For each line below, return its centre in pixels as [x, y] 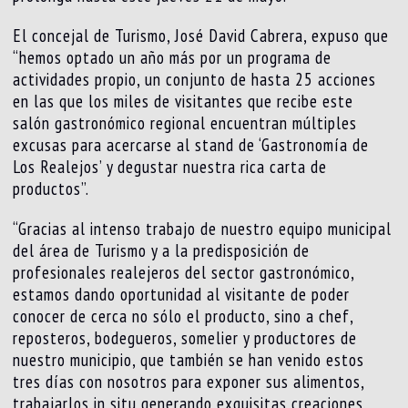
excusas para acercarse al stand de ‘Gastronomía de [191, 145]
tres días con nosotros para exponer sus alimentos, [189, 382]
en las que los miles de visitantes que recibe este [184, 102]
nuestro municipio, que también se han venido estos [189, 360]
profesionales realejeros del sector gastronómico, [184, 273]
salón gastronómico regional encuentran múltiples [185, 123]
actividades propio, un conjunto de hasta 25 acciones [195, 80]
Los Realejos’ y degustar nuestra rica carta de [170, 167]
